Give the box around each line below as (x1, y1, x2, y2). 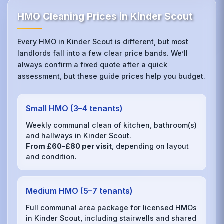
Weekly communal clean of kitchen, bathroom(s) (26, 120, 197, 129)
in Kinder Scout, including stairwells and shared (26, 213, 197, 222)
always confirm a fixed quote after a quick (17, 60, 168, 69)
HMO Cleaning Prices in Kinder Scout (17, 10, 193, 23)
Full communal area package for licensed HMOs (26, 203, 197, 212)
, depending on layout (112, 141, 189, 150)
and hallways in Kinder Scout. (26, 131, 132, 140)
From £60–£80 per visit (26, 141, 112, 150)
